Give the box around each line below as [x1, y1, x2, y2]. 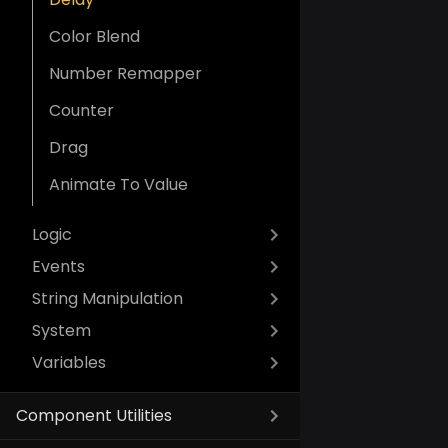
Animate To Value [49, 173, 188, 196]
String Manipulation [32, 287, 183, 310]
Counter [49, 99, 114, 122]
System [32, 319, 91, 342]
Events [32, 255, 85, 278]
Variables [32, 351, 106, 374]
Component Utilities [16, 404, 172, 427]
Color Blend [49, 25, 140, 48]
